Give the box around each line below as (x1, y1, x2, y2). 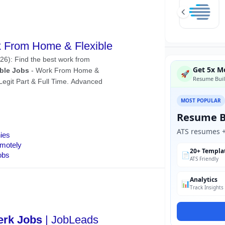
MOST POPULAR (181, 97, 221, 104)
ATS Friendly (190, 155, 218, 162)
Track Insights (190, 184, 223, 191)
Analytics (190, 175, 217, 184)
